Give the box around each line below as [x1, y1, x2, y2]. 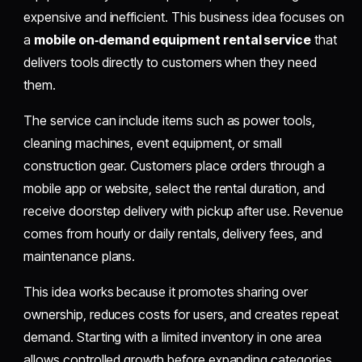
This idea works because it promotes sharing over [23, 283, 308, 300]
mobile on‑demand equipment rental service [34, 31, 312, 48]
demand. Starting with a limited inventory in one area [23, 328, 322, 345]
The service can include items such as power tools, [23, 112, 315, 128]
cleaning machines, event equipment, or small [23, 134, 283, 151]
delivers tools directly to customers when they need [23, 53, 317, 70]
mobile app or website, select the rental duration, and [23, 179, 325, 196]
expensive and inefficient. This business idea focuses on [23, 8, 344, 25]
